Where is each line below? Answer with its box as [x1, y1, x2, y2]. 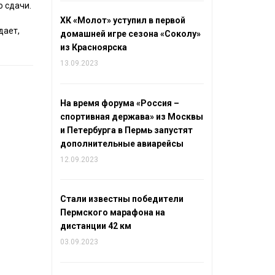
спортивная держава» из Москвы [60, 111, 203, 122]
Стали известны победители [60, 194, 184, 204]
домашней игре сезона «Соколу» [60, 29, 201, 39]
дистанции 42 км [60, 221, 131, 231]
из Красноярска [60, 42, 127, 53]
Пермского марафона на [60, 207, 165, 218]
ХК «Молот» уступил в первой [60, 15, 185, 26]
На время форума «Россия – [60, 98, 179, 108]
